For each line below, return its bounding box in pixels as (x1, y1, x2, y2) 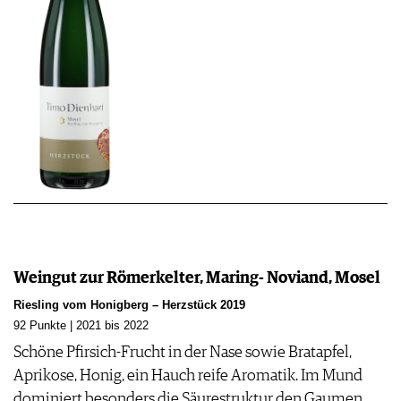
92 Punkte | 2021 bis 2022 (13, 320, 149, 333)
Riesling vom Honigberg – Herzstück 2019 (13, 299, 245, 312)
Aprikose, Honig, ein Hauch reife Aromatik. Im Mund (13, 368, 363, 385)
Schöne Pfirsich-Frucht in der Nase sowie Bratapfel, (13, 345, 352, 362)
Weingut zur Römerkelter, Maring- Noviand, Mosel (13, 270, 380, 287)
